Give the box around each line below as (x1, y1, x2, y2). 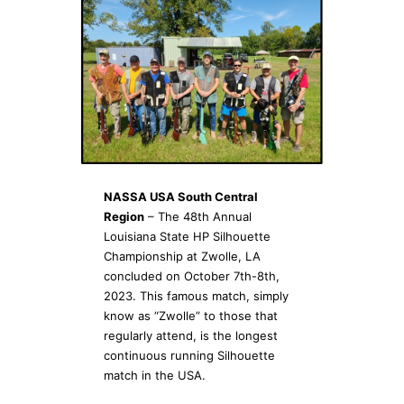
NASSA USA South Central (104, 188, 258, 204)
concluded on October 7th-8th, (104, 268, 280, 283)
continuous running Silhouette (104, 347, 275, 363)
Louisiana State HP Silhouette (104, 228, 271, 243)
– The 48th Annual (144, 208, 252, 224)
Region (104, 208, 144, 224)
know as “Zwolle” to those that (104, 308, 278, 323)
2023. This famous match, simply (104, 288, 289, 303)
